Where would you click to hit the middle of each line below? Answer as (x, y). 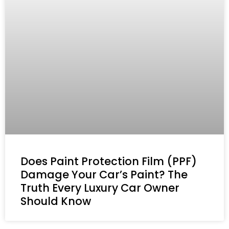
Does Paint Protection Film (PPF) (109, 162)
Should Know (56, 201)
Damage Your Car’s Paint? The (104, 175)
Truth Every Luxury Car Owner (100, 188)
